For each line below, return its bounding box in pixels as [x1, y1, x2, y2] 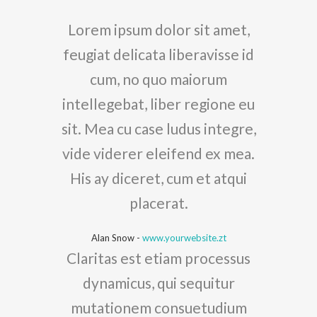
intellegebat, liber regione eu [62, 94, 255, 113]
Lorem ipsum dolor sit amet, [67, 20, 250, 38]
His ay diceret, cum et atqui [70, 168, 247, 187]
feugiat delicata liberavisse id [63, 45, 254, 63]
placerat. [129, 193, 188, 212]
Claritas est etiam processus [67, 248, 250, 267]
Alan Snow [91, 231, 134, 243]
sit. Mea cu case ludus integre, [61, 119, 256, 137]
